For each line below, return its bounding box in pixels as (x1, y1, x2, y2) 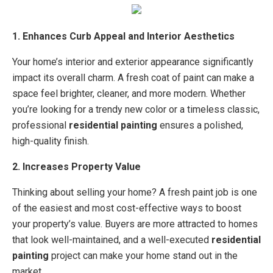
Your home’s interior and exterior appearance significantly (12, 56, 253, 68)
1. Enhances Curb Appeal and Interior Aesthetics (12, 30, 235, 43)
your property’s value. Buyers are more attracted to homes (12, 218, 258, 230)
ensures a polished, (157, 119, 243, 132)
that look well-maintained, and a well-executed (12, 234, 211, 246)
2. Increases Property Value (12, 161, 141, 173)
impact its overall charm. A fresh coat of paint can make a (12, 72, 254, 84)
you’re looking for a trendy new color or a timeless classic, (12, 104, 260, 116)
